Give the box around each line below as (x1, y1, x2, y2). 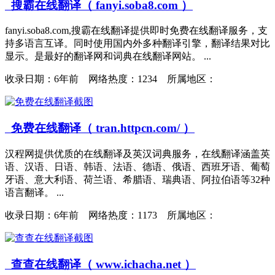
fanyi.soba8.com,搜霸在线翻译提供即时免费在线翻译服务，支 (5, 25, 268, 36)
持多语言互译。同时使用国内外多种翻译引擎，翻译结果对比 (5, 38, 270, 49)
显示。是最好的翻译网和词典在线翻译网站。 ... (5, 51, 211, 62)
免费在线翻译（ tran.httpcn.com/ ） (5, 122, 195, 135)
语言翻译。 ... (5, 187, 64, 198)
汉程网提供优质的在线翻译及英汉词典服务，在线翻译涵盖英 (5, 148, 270, 159)
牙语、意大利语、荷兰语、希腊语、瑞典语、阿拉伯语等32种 (5, 174, 270, 185)
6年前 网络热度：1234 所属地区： (54, 74, 216, 85)
